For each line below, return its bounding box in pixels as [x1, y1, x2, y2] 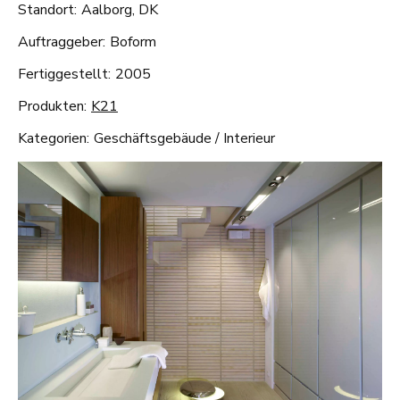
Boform [110, 32, 156, 53]
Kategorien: [18, 129, 89, 149]
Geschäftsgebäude [94, 129, 212, 149]
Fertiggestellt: [18, 64, 111, 85]
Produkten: [18, 96, 87, 117]
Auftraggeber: [18, 32, 105, 53]
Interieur [223, 129, 275, 149]
